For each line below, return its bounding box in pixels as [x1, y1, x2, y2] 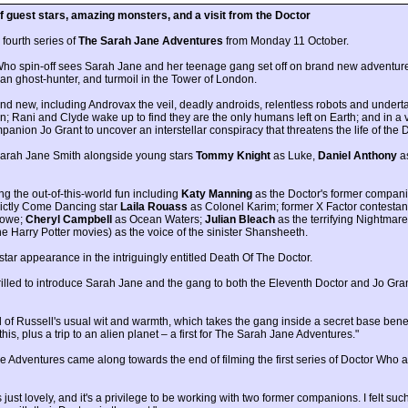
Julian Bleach [205, 213, 275, 227]
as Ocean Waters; [112, 213, 205, 227]
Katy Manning [181, 188, 252, 201]
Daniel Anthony [318, 149, 397, 163]
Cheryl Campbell [25, 213, 112, 227]
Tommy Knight [196, 149, 270, 163]
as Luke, [270, 149, 318, 163]
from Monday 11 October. [223, 35, 349, 48]
